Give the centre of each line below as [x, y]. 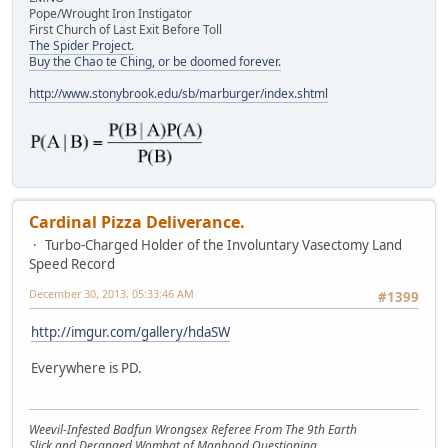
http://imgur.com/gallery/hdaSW [130, 331]
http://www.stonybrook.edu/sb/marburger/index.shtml [178, 94]
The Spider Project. [81, 46]
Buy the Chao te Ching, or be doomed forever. [155, 62]
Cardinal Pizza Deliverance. [137, 222]
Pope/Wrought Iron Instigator [110, 14]
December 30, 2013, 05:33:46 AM [111, 294]
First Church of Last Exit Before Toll [125, 30]
